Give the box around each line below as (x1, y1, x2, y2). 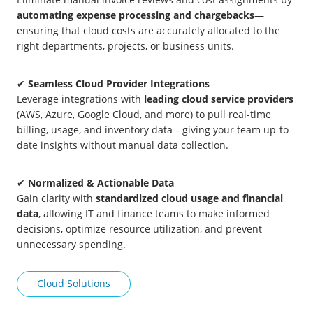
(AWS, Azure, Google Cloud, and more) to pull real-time (17, 108, 271, 122)
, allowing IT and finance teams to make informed (38, 207, 270, 221)
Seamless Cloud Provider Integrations (28, 77, 210, 91)
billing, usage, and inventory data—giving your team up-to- (17, 123, 292, 137)
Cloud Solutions (37, 277, 110, 291)
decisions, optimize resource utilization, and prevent (17, 222, 262, 236)
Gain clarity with (17, 191, 96, 205)
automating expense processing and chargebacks (17, 8, 254, 22)
